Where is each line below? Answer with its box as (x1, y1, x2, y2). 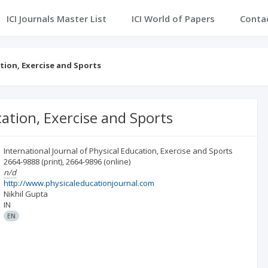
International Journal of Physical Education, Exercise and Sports (4, 145, 233, 156)
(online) (103, 156, 131, 167)
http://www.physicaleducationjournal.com (4, 178, 155, 188)
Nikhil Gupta (4, 188, 48, 199)
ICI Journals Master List (6, 13, 106, 25)
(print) (41, 156, 63, 167)
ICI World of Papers (131, 13, 215, 25)
